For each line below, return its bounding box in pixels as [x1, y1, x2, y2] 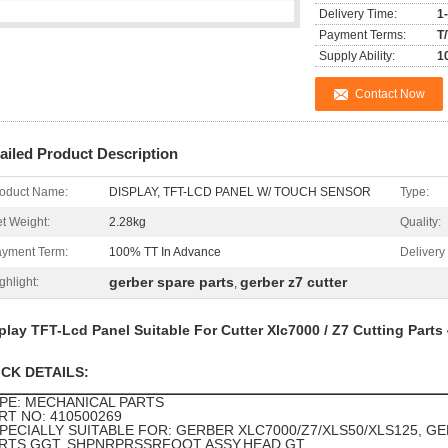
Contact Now [355, 87, 425, 101]
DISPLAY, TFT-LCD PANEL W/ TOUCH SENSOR [109, 185, 371, 199]
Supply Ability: [319, 49, 395, 63]
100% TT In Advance [109, 245, 221, 259]
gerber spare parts [109, 274, 234, 290]
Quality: [400, 215, 441, 229]
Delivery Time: [319, 7, 397, 21]
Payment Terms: [319, 28, 406, 42]
